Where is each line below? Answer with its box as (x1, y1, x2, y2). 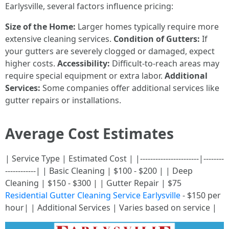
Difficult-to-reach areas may (110, 58, 219, 69)
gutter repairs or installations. (5, 95, 121, 106)
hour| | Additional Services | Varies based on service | (5, 202, 217, 213)
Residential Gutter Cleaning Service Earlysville (5, 190, 180, 201)
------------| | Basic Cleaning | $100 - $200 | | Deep (5, 165, 193, 176)
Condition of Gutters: (113, 33, 200, 44)
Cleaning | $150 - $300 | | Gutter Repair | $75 (5, 177, 181, 189)
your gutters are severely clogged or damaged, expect (5, 45, 215, 57)
